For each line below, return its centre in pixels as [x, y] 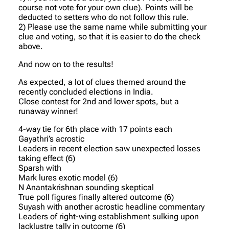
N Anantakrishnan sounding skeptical [86, 187]
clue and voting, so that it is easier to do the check [109, 36]
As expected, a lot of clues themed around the [102, 82]
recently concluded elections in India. [86, 91]
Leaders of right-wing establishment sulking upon [109, 216]
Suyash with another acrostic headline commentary [111, 207]
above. [31, 46]
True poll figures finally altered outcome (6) [96, 197]
